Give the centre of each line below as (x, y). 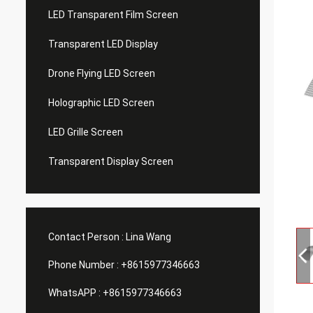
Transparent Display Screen (111, 161)
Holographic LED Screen (101, 103)
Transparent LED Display (103, 44)
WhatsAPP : (74, 293)
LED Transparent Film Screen (113, 15)
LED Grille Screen (86, 132)
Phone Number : (83, 265)
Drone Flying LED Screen (102, 73)
